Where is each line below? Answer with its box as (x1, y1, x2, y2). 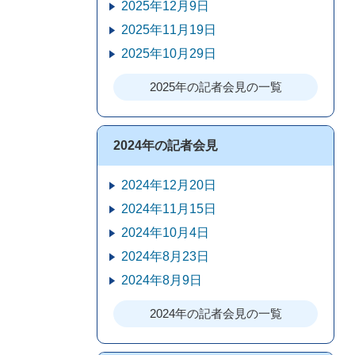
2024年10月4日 (121, 226, 209, 239)
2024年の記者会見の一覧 (149, 307, 282, 320)
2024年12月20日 (121, 178, 216, 192)
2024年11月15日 (121, 202, 216, 216)
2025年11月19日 (121, 23, 216, 36)
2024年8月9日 (121, 273, 202, 287)
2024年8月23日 (121, 250, 209, 263)
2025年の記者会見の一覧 (149, 80, 282, 94)
